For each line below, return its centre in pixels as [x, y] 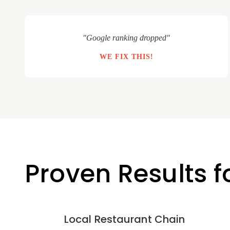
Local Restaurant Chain [125, 219]
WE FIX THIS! [126, 57]
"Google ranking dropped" [126, 38]
